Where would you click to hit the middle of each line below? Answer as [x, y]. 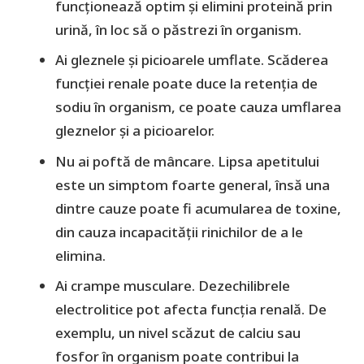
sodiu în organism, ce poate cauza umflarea [198, 107]
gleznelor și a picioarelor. [135, 131]
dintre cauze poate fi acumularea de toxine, [198, 208]
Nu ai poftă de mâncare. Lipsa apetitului [187, 161]
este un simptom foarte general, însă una [193, 184]
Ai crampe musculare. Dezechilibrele [173, 286]
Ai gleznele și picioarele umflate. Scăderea [192, 60]
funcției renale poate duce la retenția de [186, 84]
